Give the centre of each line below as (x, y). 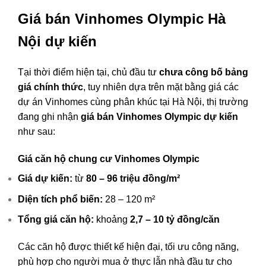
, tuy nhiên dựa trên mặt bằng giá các (161, 87)
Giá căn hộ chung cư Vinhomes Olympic (109, 159)
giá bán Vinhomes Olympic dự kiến (159, 117)
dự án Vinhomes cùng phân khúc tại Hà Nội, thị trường (133, 102)
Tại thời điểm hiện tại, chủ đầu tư (88, 72)
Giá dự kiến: (45, 178)
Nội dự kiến (57, 42)
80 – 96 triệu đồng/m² (133, 178)
